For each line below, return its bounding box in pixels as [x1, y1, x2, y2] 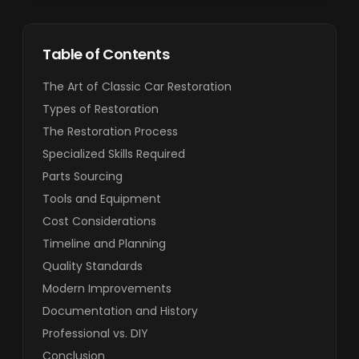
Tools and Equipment [42, 191, 161, 207]
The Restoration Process [42, 123, 178, 139]
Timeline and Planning [42, 236, 166, 252]
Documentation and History [42, 303, 198, 319]
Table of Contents [42, 44, 170, 64]
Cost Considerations [42, 213, 156, 229]
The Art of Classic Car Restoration [42, 79, 232, 95]
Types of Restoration [42, 101, 159, 117]
